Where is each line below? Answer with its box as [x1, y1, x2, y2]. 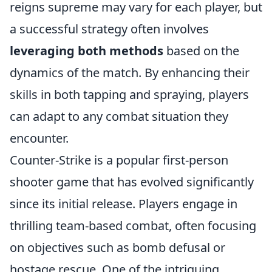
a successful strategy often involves [10, 21, 209, 37]
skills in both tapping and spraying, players [10, 86, 249, 103]
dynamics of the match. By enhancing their [10, 64, 250, 81]
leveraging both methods [10, 42, 163, 59]
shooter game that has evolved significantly [10, 174, 254, 190]
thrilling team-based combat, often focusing [10, 217, 256, 234]
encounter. [10, 130, 69, 146]
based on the [163, 42, 239, 59]
